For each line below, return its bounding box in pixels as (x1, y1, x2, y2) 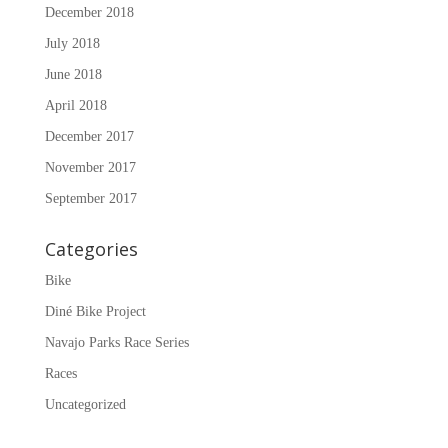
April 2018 (44, 97, 107, 113)
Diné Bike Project (44, 303, 146, 319)
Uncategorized (44, 396, 126, 412)
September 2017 (44, 190, 137, 206)
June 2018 (44, 66, 102, 82)
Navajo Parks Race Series (44, 334, 189, 350)
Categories (44, 236, 138, 261)
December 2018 (44, 4, 134, 20)
